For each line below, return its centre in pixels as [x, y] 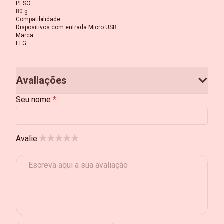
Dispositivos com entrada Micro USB [66, 27]
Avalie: [27, 139]
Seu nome [33, 100]
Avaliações [41, 80]
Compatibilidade [38, 19]
